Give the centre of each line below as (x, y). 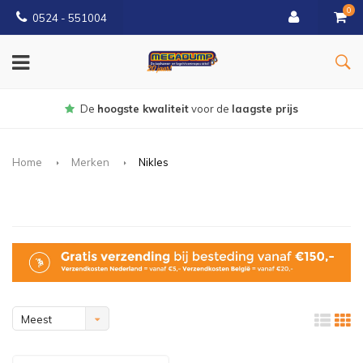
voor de (210, 109)
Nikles (154, 162)
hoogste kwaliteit (143, 109)
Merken (90, 162)
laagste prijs (265, 109)
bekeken (43, 343)
